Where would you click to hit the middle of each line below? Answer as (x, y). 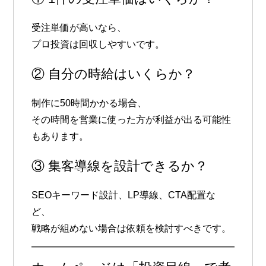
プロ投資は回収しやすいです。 (98, 44)
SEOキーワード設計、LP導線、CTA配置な (124, 195)
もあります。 (60, 136)
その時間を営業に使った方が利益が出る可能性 (132, 119)
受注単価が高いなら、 (79, 27)
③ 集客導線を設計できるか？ (120, 166)
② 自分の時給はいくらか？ (114, 74)
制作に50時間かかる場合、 (89, 103)
